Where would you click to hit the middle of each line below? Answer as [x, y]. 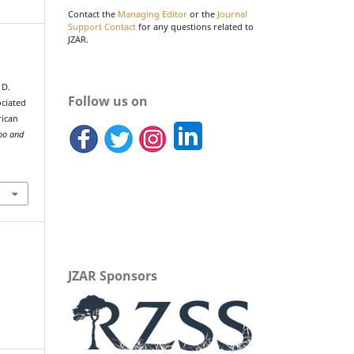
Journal [232, 14]
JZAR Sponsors [113, 275]
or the [202, 14]
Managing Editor [153, 14]
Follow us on [108, 101]
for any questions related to [195, 26]
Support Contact [102, 26]
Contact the [93, 14]
